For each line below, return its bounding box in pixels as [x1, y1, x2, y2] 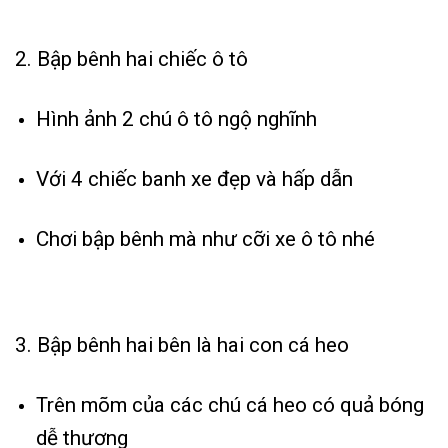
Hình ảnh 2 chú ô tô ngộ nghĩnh [35, 107, 317, 132]
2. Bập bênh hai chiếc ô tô [15, 47, 248, 72]
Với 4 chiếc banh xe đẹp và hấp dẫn [35, 167, 353, 192]
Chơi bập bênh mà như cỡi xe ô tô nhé [35, 227, 375, 252]
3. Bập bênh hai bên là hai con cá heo [15, 333, 349, 358]
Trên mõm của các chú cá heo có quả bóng [35, 393, 424, 418]
